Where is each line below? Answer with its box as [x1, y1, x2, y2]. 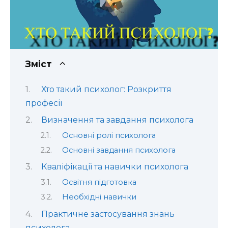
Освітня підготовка [62, 177, 136, 187]
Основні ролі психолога [62, 130, 156, 140]
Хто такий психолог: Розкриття [41, 84, 172, 94]
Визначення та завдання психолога [41, 115, 193, 125]
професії [25, 98, 62, 108]
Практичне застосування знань [41, 209, 175, 219]
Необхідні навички [62, 192, 136, 202]
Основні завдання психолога [62, 146, 176, 155]
